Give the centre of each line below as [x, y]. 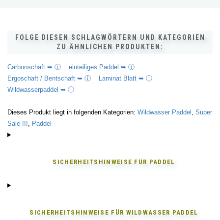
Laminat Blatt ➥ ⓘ [129, 78]
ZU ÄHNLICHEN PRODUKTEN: [110, 47]
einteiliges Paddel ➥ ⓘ [106, 67]
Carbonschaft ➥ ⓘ [38, 67]
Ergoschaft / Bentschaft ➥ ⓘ [53, 78]
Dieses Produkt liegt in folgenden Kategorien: [72, 112]
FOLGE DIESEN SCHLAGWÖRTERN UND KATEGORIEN [110, 37]
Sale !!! [18, 124]
